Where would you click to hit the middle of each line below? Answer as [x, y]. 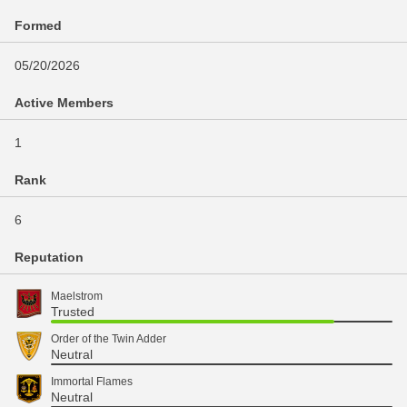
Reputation [49, 257]
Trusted [73, 312]
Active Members [64, 103]
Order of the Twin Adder [109, 339]
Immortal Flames [92, 382]
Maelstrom [77, 296]
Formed [38, 25]
